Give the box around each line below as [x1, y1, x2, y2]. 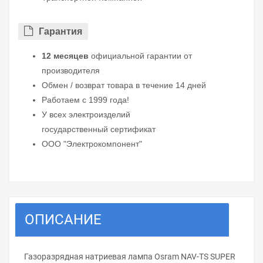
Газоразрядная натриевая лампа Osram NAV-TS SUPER [24, 252, 235, 262]
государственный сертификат [42, 124, 156, 134]
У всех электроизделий [42, 110, 130, 120]
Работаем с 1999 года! [42, 95, 129, 105]
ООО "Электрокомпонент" [42, 139, 142, 149]
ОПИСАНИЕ [25, 211, 102, 228]
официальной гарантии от [89, 51, 192, 61]
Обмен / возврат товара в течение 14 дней [42, 80, 206, 90]
